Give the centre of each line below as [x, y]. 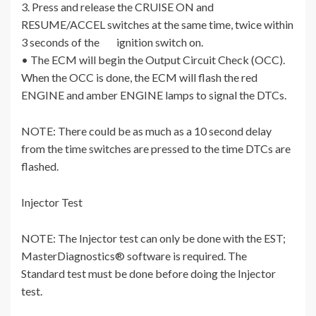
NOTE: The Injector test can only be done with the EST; [153, 238]
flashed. [40, 166]
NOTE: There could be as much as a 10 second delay [146, 131]
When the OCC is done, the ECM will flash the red [139, 78]
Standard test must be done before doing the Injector [148, 274]
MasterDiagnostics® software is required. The [134, 256]
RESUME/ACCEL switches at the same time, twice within [157, 25]
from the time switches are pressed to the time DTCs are [156, 149]
